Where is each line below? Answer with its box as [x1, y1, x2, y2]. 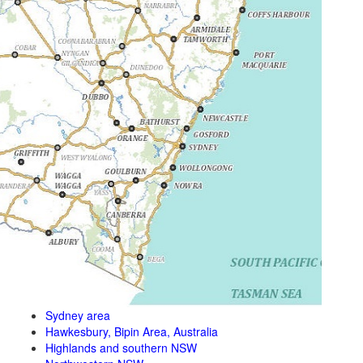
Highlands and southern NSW [45, 340, 197, 356]
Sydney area [45, 307, 110, 323]
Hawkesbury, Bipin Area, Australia [45, 323, 218, 340]
